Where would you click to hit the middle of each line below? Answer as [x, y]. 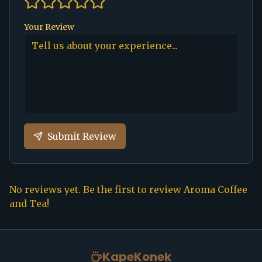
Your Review [49, 27]
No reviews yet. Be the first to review [96, 189]
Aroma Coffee [216, 189]
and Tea [28, 204]
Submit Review [82, 136]
